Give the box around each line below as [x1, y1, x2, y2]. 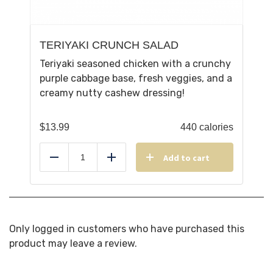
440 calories [180, 122, 233, 133]
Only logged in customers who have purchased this [9, 223, 244, 235]
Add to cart [163, 152, 210, 164]
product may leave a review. [9, 238, 137, 250]
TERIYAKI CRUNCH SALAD [40, 39, 179, 52]
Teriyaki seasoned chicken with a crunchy [40, 58, 231, 70]
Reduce [54, 158, 88, 170]
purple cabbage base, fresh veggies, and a [40, 73, 232, 85]
